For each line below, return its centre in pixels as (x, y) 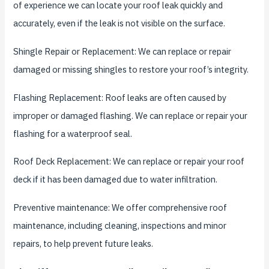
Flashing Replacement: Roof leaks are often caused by (119, 97)
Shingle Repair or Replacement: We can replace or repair (122, 51)
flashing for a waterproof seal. (72, 133)
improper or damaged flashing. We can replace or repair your (130, 115)
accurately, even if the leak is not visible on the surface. (119, 23)
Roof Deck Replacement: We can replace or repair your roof (128, 162)
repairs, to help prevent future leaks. (83, 244)
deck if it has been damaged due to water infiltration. (115, 180)
